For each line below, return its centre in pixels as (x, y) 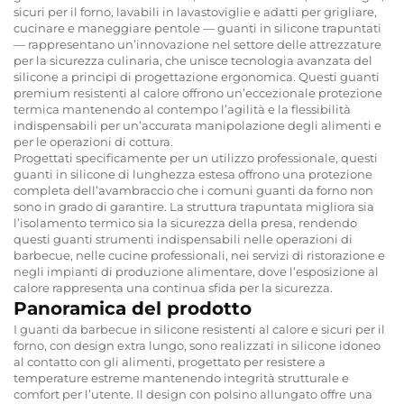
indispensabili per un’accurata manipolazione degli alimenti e (197, 125)
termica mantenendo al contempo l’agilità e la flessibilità (182, 109)
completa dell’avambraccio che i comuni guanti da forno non (193, 190)
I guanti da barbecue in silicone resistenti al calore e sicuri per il (199, 329)
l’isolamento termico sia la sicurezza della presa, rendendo (185, 222)
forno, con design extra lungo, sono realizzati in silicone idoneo (197, 345)
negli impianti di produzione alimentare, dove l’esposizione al (196, 271)
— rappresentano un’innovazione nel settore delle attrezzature (197, 44)
